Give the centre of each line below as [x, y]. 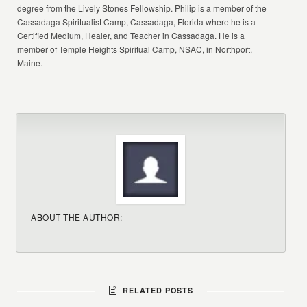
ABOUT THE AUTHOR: [77, 217]
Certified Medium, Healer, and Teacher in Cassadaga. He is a [131, 35]
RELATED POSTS [155, 290]
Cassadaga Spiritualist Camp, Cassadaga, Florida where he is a [137, 22]
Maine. [30, 63]
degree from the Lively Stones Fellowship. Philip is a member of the [142, 8]
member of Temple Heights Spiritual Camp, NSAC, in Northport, [135, 49]
